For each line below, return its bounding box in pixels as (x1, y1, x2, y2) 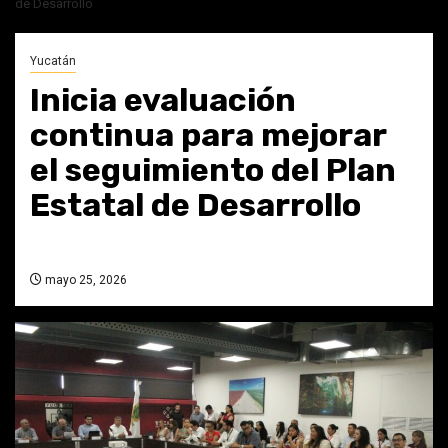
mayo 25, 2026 (42, 272, 127, 287)
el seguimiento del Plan (30, 150, 396, 189)
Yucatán (30, 53, 76, 68)
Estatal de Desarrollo (30, 185, 361, 224)
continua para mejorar (30, 115, 386, 154)
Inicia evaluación (30, 80, 296, 119)
